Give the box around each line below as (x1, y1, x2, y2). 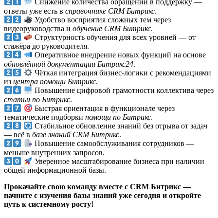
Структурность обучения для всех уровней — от (32, 33, 196, 42)
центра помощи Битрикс (13, 77, 96, 86)
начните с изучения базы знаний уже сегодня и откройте (4, 191, 201, 200)
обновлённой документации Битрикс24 (4, 59, 133, 68)
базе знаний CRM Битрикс (32, 130, 119, 139)
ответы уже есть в (4, 6, 65, 15)
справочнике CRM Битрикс (65, 6, 155, 15)
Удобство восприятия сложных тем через (32, 15, 171, 24)
